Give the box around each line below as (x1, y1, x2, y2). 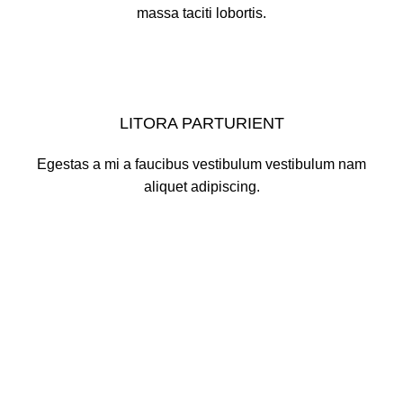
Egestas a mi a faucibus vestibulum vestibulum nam (37, 157, 366, 172)
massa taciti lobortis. (137, 5, 266, 21)
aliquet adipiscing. (143, 179, 260, 194)
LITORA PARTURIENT (119, 114, 284, 132)
